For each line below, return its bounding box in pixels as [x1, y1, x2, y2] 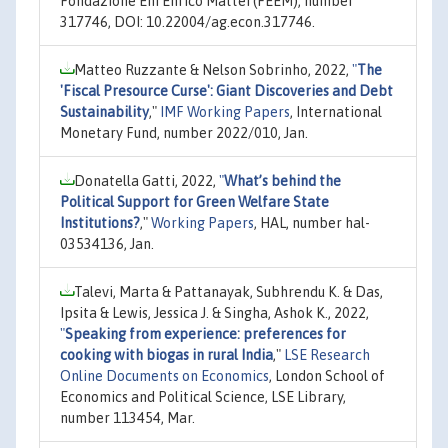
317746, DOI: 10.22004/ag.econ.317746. [60, 13, 315, 30]
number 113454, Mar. [60, 409, 195, 426]
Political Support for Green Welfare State [60, 193, 329, 210]
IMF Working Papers [160, 103, 290, 120]
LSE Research [284, 346, 370, 363]
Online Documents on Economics [60, 367, 269, 384]
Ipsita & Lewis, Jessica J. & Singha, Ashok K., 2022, [60, 304, 369, 321]
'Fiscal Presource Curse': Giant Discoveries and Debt [60, 82, 393, 99]
